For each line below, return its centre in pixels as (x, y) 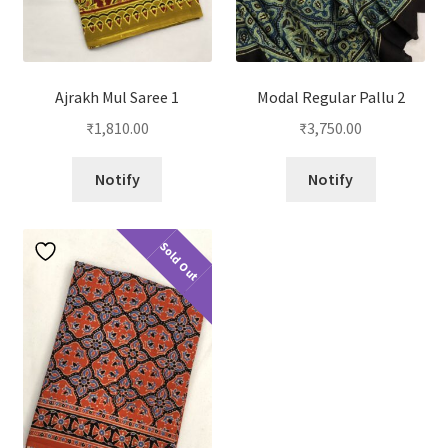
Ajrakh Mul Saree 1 (117, 97)
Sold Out (179, 262)
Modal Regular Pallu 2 (330, 97)
